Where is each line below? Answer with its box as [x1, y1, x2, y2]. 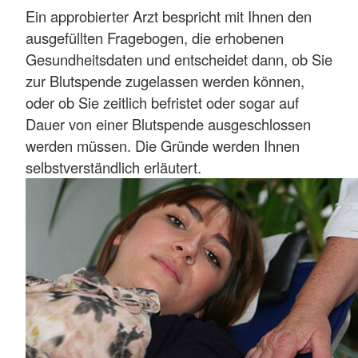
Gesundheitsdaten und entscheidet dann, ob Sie [26, 48, 332, 70]
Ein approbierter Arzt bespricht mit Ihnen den [26, 5, 312, 26]
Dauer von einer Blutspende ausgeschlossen [26, 113, 311, 134]
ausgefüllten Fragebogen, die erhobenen [26, 26, 284, 48]
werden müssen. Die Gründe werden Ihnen [26, 134, 300, 156]
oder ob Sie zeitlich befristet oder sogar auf [26, 91, 299, 113]
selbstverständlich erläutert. [26, 156, 201, 177]
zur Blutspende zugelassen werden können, [26, 70, 304, 91]
